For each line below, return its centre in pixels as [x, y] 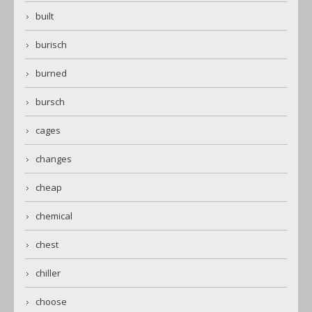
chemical [54, 216]
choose [51, 302]
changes [54, 159]
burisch [51, 45]
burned [51, 73]
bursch [50, 102]
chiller [48, 273]
